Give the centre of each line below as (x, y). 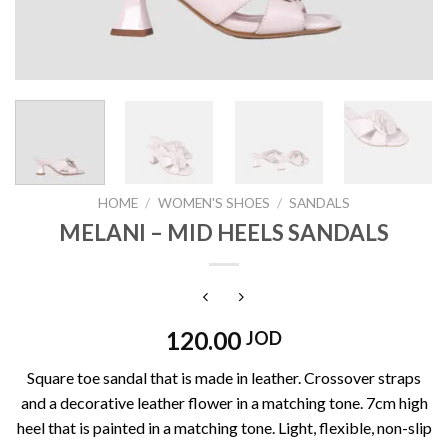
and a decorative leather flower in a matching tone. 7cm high (224, 403)
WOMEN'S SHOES (213, 202)
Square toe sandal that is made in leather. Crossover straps (224, 378)
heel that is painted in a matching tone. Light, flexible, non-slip (224, 428)
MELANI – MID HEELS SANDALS (224, 232)
